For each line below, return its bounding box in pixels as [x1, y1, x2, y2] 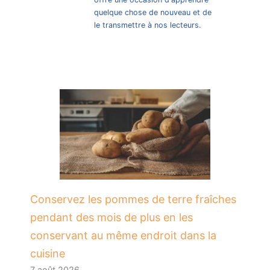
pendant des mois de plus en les [30, 210, 193, 224]
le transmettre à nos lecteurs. [94, 20, 201, 30]
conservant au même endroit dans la [30, 228, 216, 242]
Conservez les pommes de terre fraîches [30, 192, 236, 206]
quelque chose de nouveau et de [94, 7, 212, 17]
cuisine [30, 246, 65, 260]
